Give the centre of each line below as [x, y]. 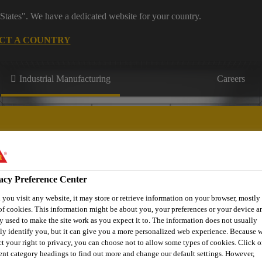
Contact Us [131, 189]
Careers [231, 79]
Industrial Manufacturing [65, 79]
